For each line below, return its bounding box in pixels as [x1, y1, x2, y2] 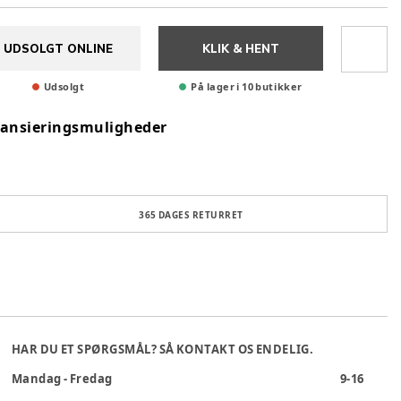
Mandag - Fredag [11, 371, 114, 387]
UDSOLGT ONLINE [4, 41, 113, 55]
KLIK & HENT [202, 41, 279, 55]
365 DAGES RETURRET [139, 209, 243, 221]
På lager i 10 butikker [191, 80, 303, 93]
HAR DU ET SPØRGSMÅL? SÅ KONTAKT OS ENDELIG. [11, 341, 314, 357]
